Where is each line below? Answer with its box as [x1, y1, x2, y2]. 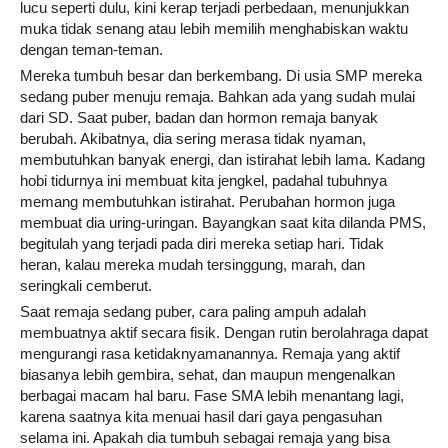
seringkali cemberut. [20, 276, 152, 294]
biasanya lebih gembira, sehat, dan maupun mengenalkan [20, 365, 395, 383]
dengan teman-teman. [20, 40, 163, 58]
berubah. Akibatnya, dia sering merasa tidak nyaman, [20, 129, 366, 147]
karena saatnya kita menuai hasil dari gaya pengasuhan [20, 407, 382, 425]
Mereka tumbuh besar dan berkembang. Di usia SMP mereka [20, 66, 422, 84]
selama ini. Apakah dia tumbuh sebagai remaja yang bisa [20, 428, 390, 446]
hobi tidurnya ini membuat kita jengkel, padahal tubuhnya [20, 171, 387, 189]
